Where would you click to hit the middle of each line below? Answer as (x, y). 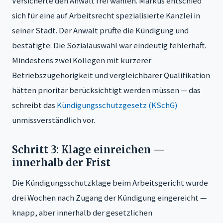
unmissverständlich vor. (54, 120)
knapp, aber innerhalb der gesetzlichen (82, 212)
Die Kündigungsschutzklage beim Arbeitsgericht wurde (110, 182)
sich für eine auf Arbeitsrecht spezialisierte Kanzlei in (106, 15)
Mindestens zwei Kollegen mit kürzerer (82, 60)
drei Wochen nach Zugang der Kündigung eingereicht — (109, 197)
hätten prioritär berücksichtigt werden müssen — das (106, 90)
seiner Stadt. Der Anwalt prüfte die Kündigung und (100, 30)
